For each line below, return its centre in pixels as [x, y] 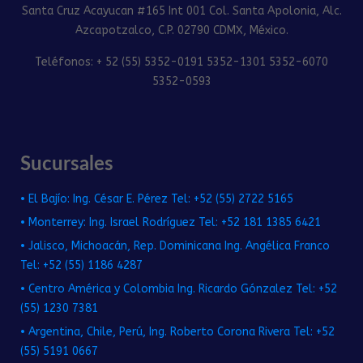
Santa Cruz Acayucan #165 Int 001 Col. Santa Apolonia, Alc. [181, 11]
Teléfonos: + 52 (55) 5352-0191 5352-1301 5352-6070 [181, 62]
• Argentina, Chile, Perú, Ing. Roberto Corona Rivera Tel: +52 [177, 332]
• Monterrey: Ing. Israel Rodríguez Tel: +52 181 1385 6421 [171, 222]
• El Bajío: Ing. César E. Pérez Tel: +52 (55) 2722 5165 [157, 199]
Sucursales [67, 164]
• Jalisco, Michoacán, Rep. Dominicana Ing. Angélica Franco [175, 246]
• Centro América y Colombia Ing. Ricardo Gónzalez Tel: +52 [179, 289]
